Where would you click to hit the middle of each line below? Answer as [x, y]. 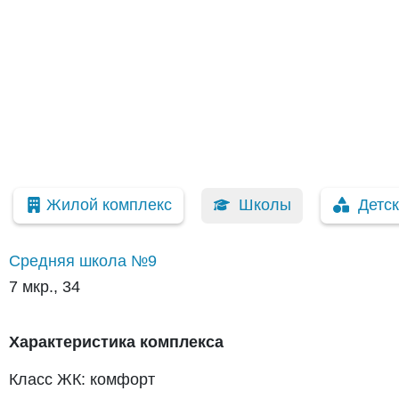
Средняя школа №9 [83, 261]
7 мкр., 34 [45, 287]
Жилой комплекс [109, 205]
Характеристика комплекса [116, 342]
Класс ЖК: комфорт [82, 379]
